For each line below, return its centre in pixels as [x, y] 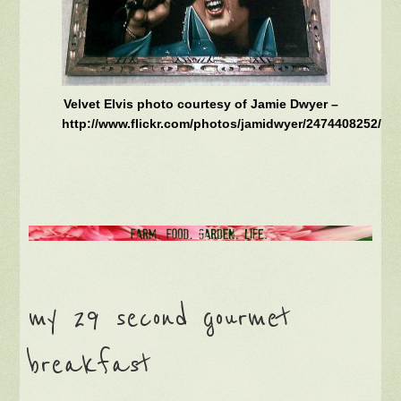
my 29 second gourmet [160, 319]
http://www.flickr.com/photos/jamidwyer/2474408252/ [222, 124]
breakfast [90, 366]
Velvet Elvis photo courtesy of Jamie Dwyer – [200, 104]
